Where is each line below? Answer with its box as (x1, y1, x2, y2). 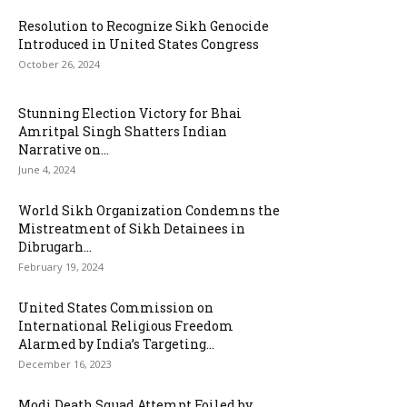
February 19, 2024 (18, 260, 104, 273)
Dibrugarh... (18, 238, 92, 255)
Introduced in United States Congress (18, 35, 259, 53)
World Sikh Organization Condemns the (18, 202, 280, 219)
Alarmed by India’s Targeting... (18, 335, 214, 352)
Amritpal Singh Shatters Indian (18, 123, 227, 140)
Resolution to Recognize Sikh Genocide (18, 17, 269, 35)
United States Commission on (18, 299, 213, 316)
